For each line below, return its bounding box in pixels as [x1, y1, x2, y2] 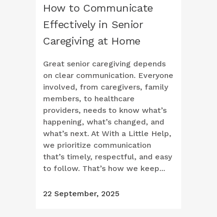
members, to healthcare [43, 94, 135, 104]
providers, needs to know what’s [43, 106, 167, 115]
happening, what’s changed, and [43, 117, 164, 127]
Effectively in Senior [43, 18, 143, 31]
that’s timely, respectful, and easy [43, 152, 172, 162]
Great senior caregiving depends [43, 59, 166, 69]
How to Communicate [43, 2, 153, 15]
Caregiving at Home [43, 35, 140, 47]
